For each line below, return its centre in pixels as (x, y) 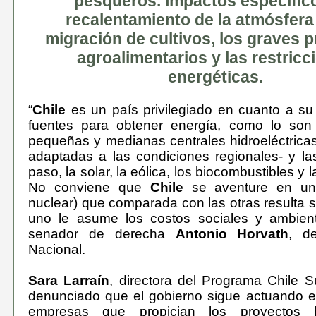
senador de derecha (102, 234)
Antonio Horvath (232, 234)
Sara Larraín (69, 280)
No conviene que (89, 187)
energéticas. (215, 77)
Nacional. (57, 249)
